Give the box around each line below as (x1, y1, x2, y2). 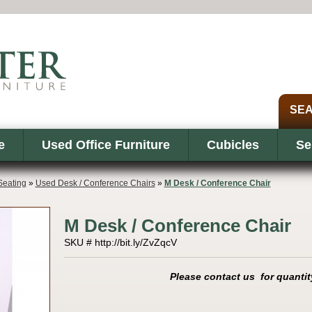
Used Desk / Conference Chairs (35, 178, 155, 188)
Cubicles (206, 138, 259, 152)
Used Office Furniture (41, 138, 170, 152)
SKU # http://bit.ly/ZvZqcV (63, 237, 177, 248)
